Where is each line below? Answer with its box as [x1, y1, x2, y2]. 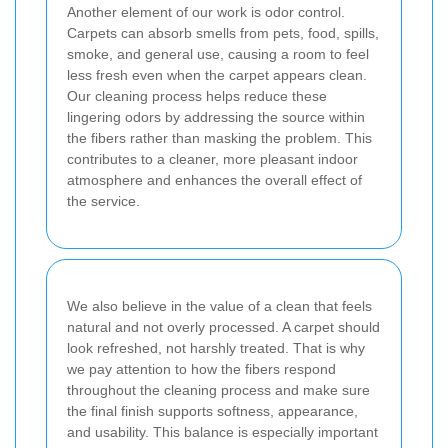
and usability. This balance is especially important [67, 424, 378, 441]
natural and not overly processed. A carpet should [67, 319, 380, 336]
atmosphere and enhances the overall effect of [67, 172, 362, 189]
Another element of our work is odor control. [67, 4, 345, 21]
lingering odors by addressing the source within [67, 109, 365, 126]
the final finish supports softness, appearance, [67, 403, 358, 420]
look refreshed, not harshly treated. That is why [67, 340, 365, 357]
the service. [67, 193, 140, 210]
